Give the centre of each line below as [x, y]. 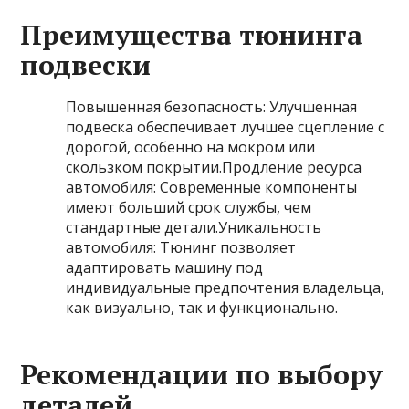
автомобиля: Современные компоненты [212, 188]
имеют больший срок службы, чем [189, 208]
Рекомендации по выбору [202, 375]
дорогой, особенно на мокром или [191, 147]
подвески [86, 65]
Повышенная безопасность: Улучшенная [212, 107]
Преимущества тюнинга [192, 35]
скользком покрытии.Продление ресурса [214, 168]
